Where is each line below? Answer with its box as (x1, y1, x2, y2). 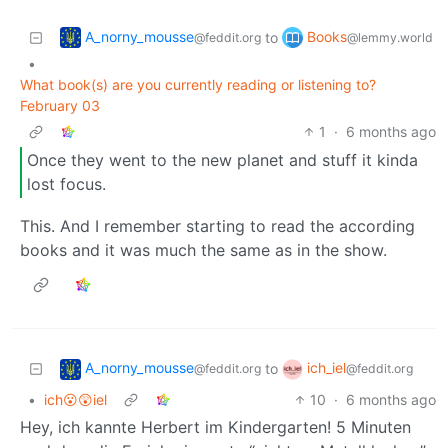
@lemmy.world (347, 29, 433, 45)
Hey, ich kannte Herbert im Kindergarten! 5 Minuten (20, 416, 411, 437)
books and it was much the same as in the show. (20, 239, 387, 260)
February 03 (20, 96, 100, 114)
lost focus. (27, 174, 106, 195)
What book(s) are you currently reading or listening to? (20, 75, 376, 93)
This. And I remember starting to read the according (20, 215, 415, 236)
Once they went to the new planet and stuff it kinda (27, 150, 418, 171)
